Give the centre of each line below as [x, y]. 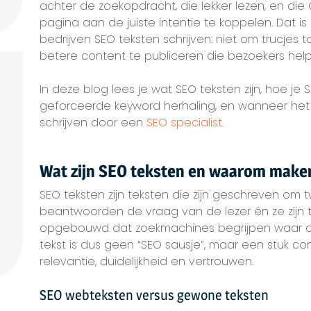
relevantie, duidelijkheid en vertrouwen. [146, 261]
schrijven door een [93, 123]
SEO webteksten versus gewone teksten [154, 295]
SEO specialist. [185, 123]
